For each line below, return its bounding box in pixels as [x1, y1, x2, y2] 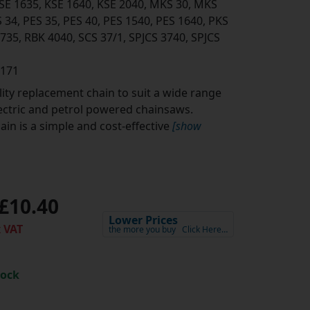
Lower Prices [108, 212, 178, 228]
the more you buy [108, 224, 176, 236]
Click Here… [181, 224, 228, 236]
